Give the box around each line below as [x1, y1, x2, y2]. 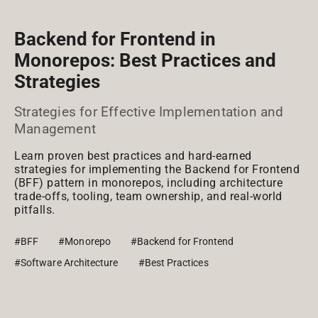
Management [14, 121, 96, 137]
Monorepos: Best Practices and [14, 50, 276, 71]
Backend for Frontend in [14, 28, 216, 50]
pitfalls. [14, 203, 55, 216]
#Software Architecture [14, 257, 119, 268]
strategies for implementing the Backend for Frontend [14, 163, 300, 176]
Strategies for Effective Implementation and [14, 104, 284, 120]
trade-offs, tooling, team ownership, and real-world [14, 190, 283, 203]
